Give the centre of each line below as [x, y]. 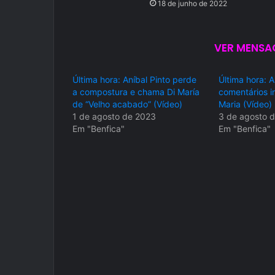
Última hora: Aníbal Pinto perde [134, 80]
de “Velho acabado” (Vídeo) [127, 104]
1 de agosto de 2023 [114, 117]
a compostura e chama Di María [136, 92]
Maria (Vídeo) [245, 104]
